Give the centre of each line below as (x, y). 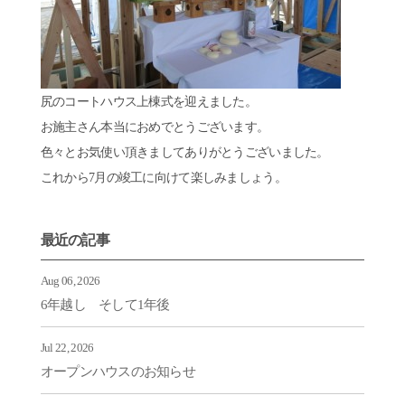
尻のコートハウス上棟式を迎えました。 (149, 102)
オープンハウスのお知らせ (118, 371)
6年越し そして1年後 (105, 304)
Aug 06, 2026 (70, 280)
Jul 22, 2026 (67, 347)
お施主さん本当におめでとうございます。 (155, 127)
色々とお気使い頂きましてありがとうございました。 (184, 152)
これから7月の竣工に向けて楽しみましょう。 (163, 178)
